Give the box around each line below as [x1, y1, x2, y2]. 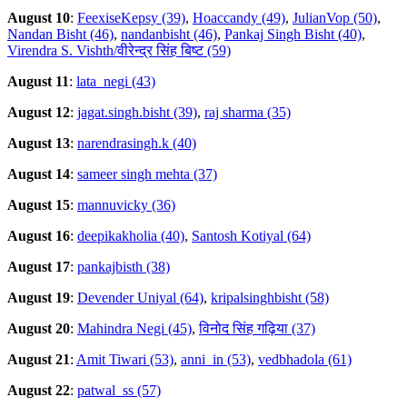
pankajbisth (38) [77, 259, 170, 275]
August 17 [7, 259, 70, 275]
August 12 [7, 104, 70, 121]
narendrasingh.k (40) [77, 135, 196, 152]
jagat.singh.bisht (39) [77, 104, 197, 121]
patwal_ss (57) [77, 382, 161, 399]
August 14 [7, 166, 70, 183]
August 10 [7, 10, 70, 26]
